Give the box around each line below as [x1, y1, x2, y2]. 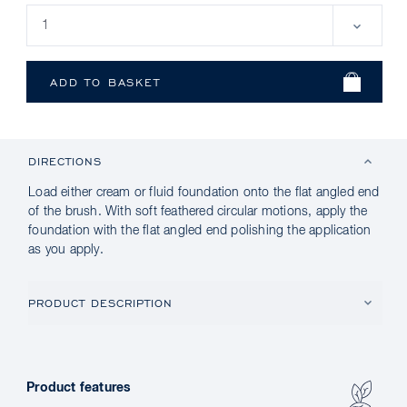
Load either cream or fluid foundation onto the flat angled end [28, 186, 380, 199]
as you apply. [28, 243, 104, 256]
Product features [26, 382, 132, 395]
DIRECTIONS [28, 154, 103, 169]
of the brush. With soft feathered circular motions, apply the [28, 205, 368, 218]
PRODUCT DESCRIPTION [28, 295, 174, 311]
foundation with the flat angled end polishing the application [28, 224, 372, 237]
